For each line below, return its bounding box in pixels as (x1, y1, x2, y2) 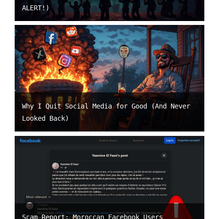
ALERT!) (22, 3, 49, 12)
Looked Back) (22, 114, 69, 123)
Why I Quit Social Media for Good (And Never (22, 102, 190, 110)
